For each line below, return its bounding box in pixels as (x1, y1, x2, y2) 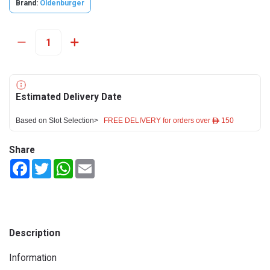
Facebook (30, 159, 66, 169)
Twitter (51, 159, 79, 169)
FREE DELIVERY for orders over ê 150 (104, 117, 234, 124)
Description (9, 227, 60, 239)
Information (9, 252, 57, 263)
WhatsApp (73, 159, 113, 169)
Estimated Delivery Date (16, 91, 122, 102)
